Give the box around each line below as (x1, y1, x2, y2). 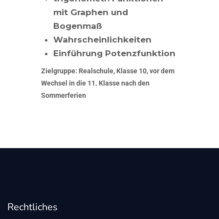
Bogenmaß (53, 21, 102, 31)
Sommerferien (41, 91, 86, 99)
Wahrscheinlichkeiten (53, 34, 152, 44)
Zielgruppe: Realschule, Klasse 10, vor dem (41, 66, 175, 75)
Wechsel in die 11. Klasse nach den (41, 79, 150, 87)
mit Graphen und (53, 7, 128, 17)
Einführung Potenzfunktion (53, 48, 175, 58)
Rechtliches (7, 200, 58, 214)
